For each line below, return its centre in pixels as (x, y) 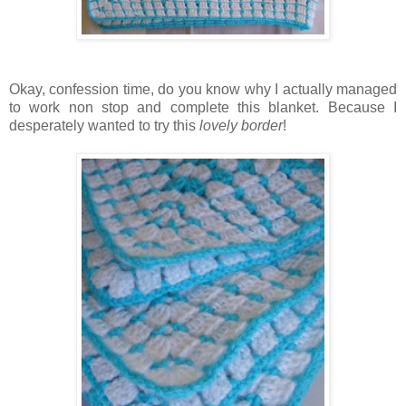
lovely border (241, 126)
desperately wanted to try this (104, 126)
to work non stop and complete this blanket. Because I (203, 108)
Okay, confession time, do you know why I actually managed (203, 90)
